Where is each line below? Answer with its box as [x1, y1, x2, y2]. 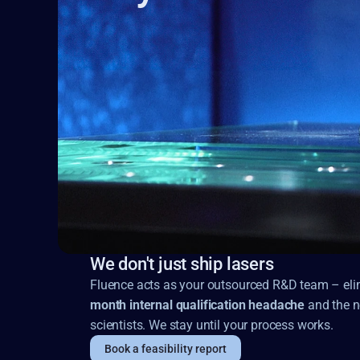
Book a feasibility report [104, 342, 227, 355]
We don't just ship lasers [90, 254, 274, 274]
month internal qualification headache [90, 297, 305, 313]
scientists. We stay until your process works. [90, 317, 333, 333]
